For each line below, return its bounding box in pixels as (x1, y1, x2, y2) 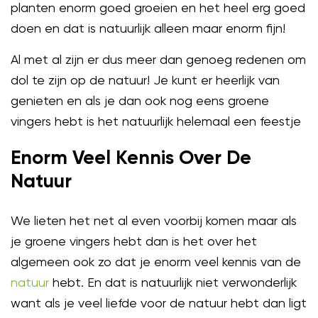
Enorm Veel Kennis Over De (11, 149, 251, 169)
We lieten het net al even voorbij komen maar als (11, 212, 297, 228)
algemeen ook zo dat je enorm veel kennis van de (11, 253, 301, 269)
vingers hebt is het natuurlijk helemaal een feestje (11, 113, 301, 128)
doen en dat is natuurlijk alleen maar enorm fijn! (11, 20, 285, 35)
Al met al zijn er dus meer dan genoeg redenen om (11, 51, 306, 67)
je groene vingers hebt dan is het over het (11, 233, 257, 248)
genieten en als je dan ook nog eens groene (11, 92, 269, 108)
